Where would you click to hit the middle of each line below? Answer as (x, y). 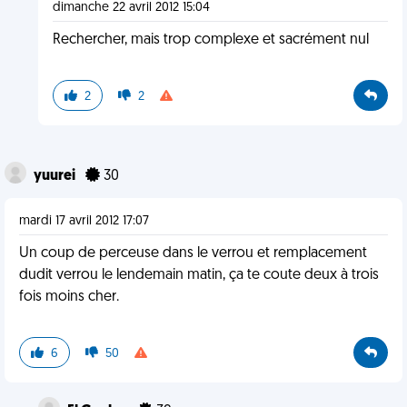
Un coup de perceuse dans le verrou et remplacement (193, 253)
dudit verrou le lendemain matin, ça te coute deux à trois (199, 275)
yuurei (56, 176)
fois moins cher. (69, 297)
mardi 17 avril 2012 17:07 (84, 221)
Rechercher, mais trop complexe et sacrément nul (210, 40)
